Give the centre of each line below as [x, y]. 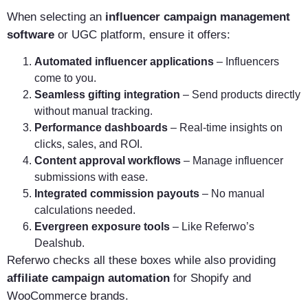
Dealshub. [59, 243]
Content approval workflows [108, 161]
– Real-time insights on [225, 128]
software [31, 34]
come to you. [65, 78]
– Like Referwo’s [212, 227]
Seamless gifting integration [107, 95]
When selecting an [56, 16]
